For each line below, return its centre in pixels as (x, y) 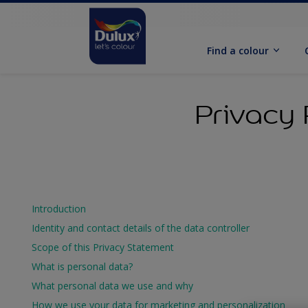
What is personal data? (82, 266)
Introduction (59, 209)
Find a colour (238, 50)
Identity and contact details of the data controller (141, 228)
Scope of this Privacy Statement (103, 247)
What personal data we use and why (112, 286)
